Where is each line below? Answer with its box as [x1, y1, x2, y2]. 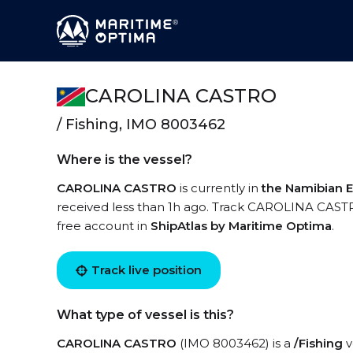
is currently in [176, 180, 262, 195]
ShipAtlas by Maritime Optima [150, 218, 332, 233]
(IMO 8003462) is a [176, 336, 294, 351]
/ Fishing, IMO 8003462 [57, 116, 225, 133]
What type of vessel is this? [57, 307, 234, 322]
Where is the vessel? [57, 152, 192, 167]
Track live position [91, 262, 202, 277]
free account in [57, 218, 150, 233]
